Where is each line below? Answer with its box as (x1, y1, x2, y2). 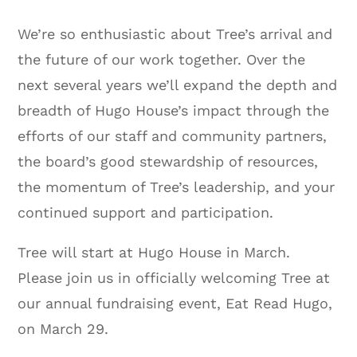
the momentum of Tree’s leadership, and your (18, 178, 335, 195)
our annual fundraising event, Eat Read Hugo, (18, 294, 333, 312)
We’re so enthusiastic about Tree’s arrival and (18, 25, 333, 42)
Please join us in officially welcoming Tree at (18, 269, 331, 286)
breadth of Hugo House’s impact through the (18, 101, 330, 119)
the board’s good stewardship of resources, (18, 152, 319, 170)
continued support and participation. (18, 203, 274, 221)
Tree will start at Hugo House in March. (18, 243, 291, 261)
